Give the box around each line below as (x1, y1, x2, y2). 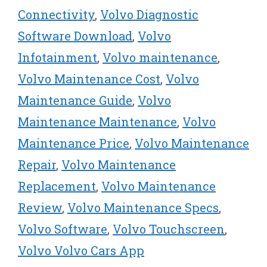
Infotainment (18, 49, 97, 65)
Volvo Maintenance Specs (67, 199, 219, 215)
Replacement (18, 178, 96, 194)
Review (18, 199, 62, 215)
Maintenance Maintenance (18, 113, 177, 129)
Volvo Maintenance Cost (18, 70, 160, 86)
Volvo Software (18, 221, 107, 237)
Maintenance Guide (18, 92, 132, 108)
